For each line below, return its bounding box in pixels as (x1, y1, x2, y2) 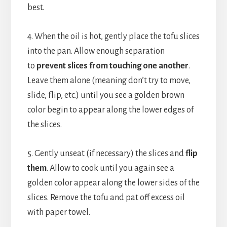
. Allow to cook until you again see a (46, 163, 174, 173)
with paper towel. (27, 207, 90, 217)
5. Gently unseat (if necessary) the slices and (27, 148, 185, 158)
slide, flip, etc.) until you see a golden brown (27, 90, 184, 100)
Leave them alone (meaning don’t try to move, (27, 75, 191, 85)
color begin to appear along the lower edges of (27, 105, 194, 115)
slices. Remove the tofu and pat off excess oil (27, 193, 185, 202)
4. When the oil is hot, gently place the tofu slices (27, 31, 200, 41)
